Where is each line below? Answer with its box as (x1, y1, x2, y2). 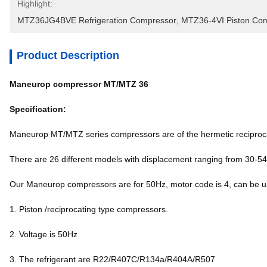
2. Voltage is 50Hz (10, 229, 80, 239)
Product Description (17, 49, 119, 61)
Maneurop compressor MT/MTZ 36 (10, 79, 148, 89)
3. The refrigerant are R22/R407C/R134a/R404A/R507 (10, 254, 215, 264)
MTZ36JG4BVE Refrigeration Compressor (17, 15, 176, 25)
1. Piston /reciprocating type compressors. (10, 204, 170, 214)
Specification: (10, 104, 66, 114)
